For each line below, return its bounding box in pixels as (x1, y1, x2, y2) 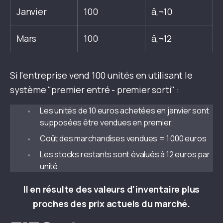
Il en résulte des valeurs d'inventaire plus (23, 183, 200, 195)
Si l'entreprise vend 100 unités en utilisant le (10, 69, 193, 81)
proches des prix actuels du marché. (33, 198, 190, 210)
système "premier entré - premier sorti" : (10, 84, 179, 96)
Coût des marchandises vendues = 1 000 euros (40, 133, 207, 144)
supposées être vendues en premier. (40, 117, 173, 128)
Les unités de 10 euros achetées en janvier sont (40, 105, 209, 116)
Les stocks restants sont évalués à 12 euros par (40, 149, 210, 160)
